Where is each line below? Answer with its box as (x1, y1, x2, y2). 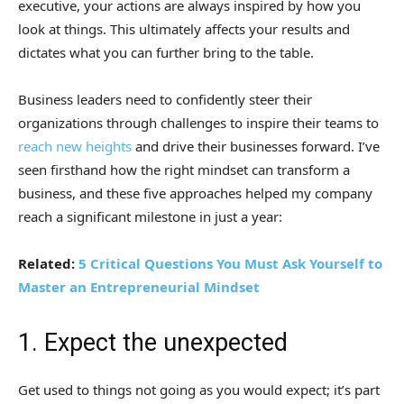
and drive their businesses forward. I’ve (132, 137, 380, 156)
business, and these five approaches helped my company (18, 184, 372, 203)
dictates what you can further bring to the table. (18, 43, 314, 62)
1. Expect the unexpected (18, 328, 288, 358)
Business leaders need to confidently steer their (18, 90, 312, 109)
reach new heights (18, 137, 132, 156)
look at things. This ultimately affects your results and (18, 20, 350, 39)
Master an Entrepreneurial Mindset (18, 278, 260, 297)
